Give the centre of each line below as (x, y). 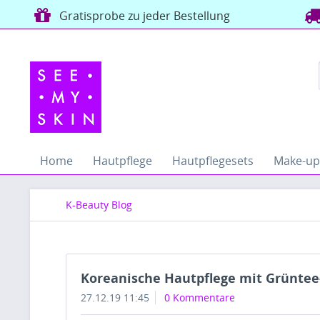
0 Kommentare (200, 297)
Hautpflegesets (213, 161)
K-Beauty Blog (99, 205)
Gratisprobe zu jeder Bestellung (142, 16)
